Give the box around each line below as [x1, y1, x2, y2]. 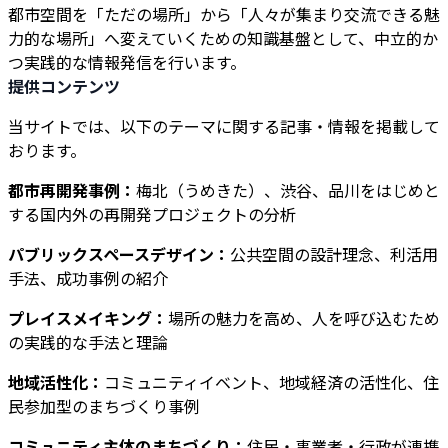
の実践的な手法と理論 [8, 330, 168, 354]
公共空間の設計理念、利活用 [230, 242, 438, 266]
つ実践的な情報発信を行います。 [8, 50, 246, 74]
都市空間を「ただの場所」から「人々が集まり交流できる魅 [8, 2, 440, 26]
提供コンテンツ [8, 74, 120, 98]
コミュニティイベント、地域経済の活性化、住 [104, 370, 439, 394]
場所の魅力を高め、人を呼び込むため [168, 306, 440, 330]
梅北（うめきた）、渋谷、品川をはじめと [136, 178, 440, 202]
